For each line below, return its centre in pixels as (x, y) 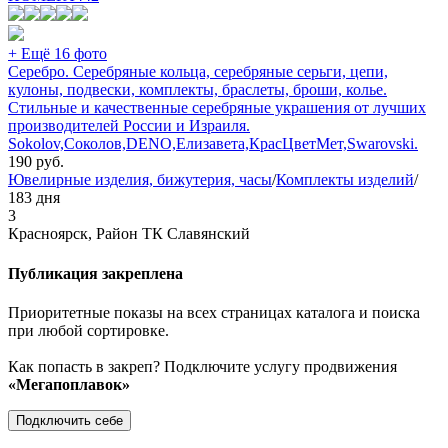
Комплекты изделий (345, 180)
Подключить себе (69, 420)
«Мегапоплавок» (69, 384)
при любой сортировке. (88, 330)
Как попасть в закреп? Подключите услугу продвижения (202, 366)
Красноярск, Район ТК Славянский (129, 234)
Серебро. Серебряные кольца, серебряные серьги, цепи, (198, 72)
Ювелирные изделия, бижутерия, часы (140, 180)
